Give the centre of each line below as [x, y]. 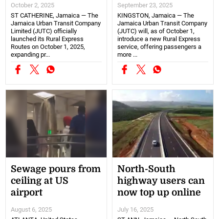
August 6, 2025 [32, 209]
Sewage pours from [56, 169]
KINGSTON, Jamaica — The [156, 16]
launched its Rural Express [47, 39]
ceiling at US [40, 181]
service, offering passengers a [159, 47]
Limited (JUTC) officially [44, 31]
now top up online [159, 192]
